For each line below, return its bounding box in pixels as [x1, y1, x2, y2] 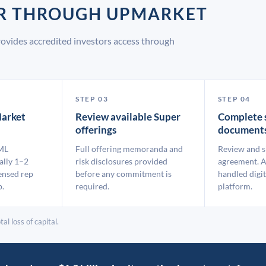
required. [75, 181, 110, 191]
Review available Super [75, 110, 181, 123]
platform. [217, 181, 252, 191]
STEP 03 [75, 94, 109, 103]
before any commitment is [75, 169, 172, 179]
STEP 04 [217, 94, 251, 103]
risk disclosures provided [75, 156, 168, 166]
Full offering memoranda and [75, 144, 183, 154]
